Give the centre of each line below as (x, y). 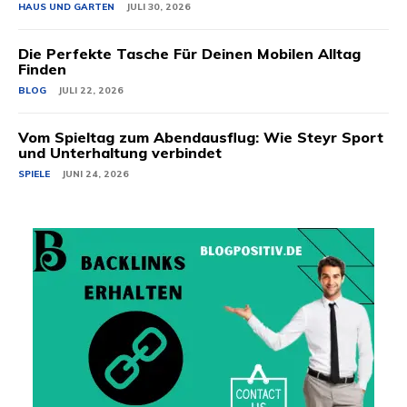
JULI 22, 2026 (91, 91)
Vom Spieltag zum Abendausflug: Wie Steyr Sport (201, 138)
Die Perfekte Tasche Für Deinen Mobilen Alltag (189, 54)
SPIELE (34, 174)
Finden (42, 69)
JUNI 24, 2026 (95, 174)
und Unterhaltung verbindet (120, 153)
